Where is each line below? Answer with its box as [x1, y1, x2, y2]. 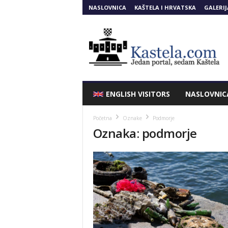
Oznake [122, 115, 142, 122]
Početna [93, 115, 112, 122]
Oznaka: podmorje [93, 125, 197, 141]
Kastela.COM [81, 20, 122, 27]
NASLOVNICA [88, 4, 126, 11]
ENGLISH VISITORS [105, 89, 170, 99]
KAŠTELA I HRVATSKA [134, 4, 196, 11]
